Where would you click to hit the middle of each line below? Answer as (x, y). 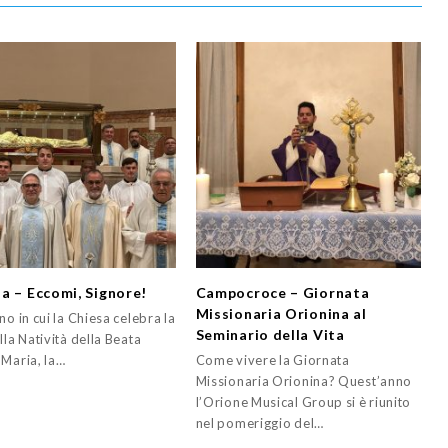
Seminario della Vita (270, 334)
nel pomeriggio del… (259, 422)
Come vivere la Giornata (272, 359)
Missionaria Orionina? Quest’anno (304, 380)
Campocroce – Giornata (282, 292)
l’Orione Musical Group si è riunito (303, 401)
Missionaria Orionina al (281, 313)
